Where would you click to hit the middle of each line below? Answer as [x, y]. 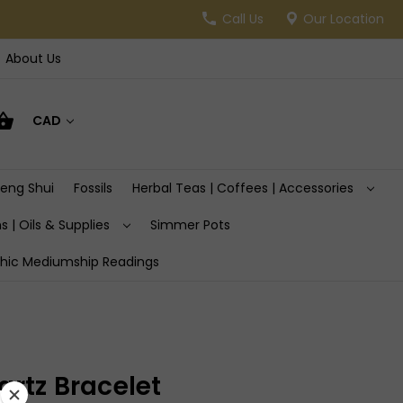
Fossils [93, 188]
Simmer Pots [190, 224]
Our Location [343, 18]
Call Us [242, 18]
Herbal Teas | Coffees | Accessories [244, 188]
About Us [33, 58]
